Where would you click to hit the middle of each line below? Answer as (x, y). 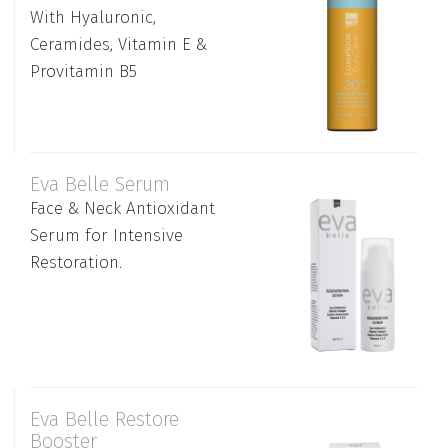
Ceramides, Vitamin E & (118, 44)
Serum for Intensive (106, 235)
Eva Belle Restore (104, 418)
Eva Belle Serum (100, 183)
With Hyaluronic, (93, 17)
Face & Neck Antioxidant (122, 208)
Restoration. (76, 262)
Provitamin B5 (83, 71)
